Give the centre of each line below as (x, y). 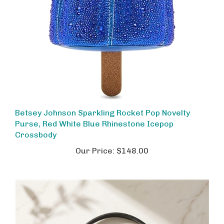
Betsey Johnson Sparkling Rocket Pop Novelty (102, 104)
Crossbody (36, 126)
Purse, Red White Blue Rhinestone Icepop (94, 115)
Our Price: (95, 142)
